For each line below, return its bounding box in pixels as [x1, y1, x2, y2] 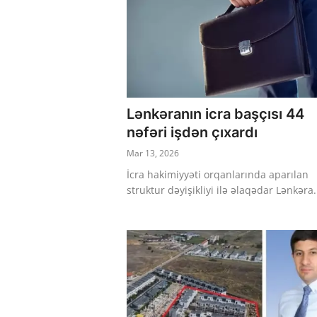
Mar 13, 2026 [127, 147, 179, 160]
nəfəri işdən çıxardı [127, 124, 258, 142]
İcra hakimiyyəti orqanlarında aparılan [127, 168, 309, 182]
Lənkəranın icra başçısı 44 [127, 105, 304, 123]
